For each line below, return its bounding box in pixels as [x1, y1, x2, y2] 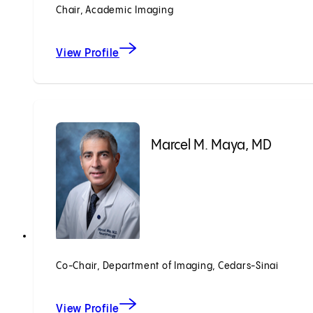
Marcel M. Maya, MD [151, 138, 272, 153]
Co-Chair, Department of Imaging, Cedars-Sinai [56, 261, 279, 272]
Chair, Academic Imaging [56, 5, 174, 15]
